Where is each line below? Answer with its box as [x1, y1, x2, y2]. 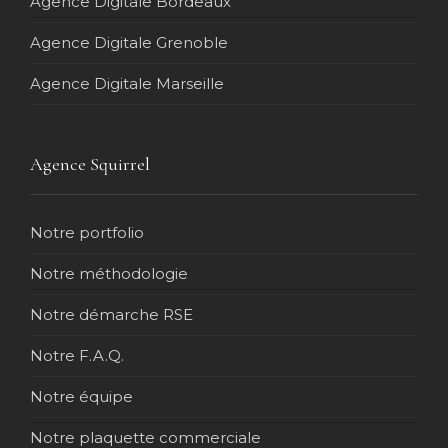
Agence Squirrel [30, 152, 150, 175]
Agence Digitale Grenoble [30, 32, 228, 52]
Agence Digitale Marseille [30, 73, 224, 93]
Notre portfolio [30, 222, 144, 242]
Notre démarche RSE [30, 304, 193, 324]
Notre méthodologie [30, 263, 188, 283]
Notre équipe [30, 386, 133, 406]
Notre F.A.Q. [30, 345, 124, 365]
